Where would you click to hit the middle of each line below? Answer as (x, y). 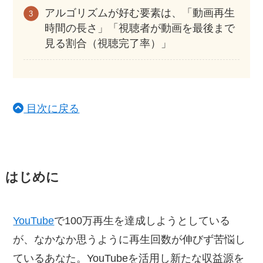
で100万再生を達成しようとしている (142, 221)
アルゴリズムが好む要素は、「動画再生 (140, 13)
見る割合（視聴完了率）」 (108, 44)
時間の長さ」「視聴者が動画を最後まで (140, 28)
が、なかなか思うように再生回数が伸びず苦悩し (129, 240)
